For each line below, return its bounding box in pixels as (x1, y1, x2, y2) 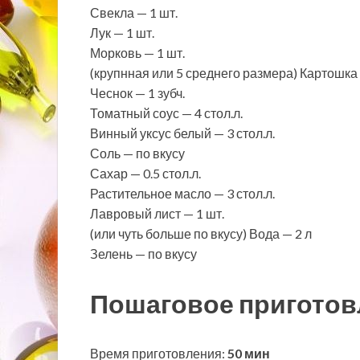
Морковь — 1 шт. (90, 45, 185, 61)
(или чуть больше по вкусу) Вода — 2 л (90, 226, 312, 242)
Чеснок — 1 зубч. (90, 85, 185, 101)
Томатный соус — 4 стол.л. (90, 105, 243, 121)
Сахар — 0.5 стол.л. (90, 166, 201, 182)
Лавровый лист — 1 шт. (90, 206, 224, 222)
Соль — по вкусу (90, 145, 185, 162)
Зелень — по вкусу (90, 246, 197, 262)
